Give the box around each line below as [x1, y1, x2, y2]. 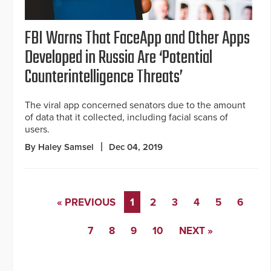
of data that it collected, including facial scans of [25, 111, 228, 123]
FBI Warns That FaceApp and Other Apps [25, 24, 250, 53]
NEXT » [178, 224, 213, 237]
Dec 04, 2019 [109, 141, 163, 152]
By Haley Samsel [25, 141, 94, 152]
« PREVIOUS [57, 195, 116, 209]
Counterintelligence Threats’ [25, 63, 183, 91]
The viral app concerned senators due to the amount [25, 99, 246, 111]
